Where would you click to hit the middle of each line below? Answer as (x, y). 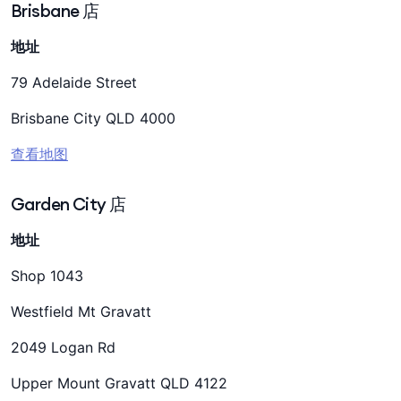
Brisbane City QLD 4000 (93, 118)
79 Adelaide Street (74, 82)
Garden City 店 (68, 204)
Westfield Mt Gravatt (81, 311)
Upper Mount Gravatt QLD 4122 (119, 383)
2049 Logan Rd (63, 347)
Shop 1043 (47, 276)
